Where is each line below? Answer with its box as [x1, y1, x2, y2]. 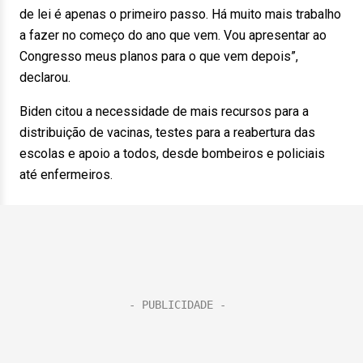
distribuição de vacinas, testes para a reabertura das [19, 125, 315, 140]
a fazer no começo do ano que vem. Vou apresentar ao [19, 28, 327, 43]
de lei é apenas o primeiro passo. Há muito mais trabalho [19, 6, 341, 22]
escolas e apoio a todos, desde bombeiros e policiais [19, 146, 325, 161]
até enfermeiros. [19, 167, 113, 182]
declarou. [19, 70, 70, 85]
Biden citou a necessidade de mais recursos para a [19, 104, 309, 119]
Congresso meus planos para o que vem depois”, [19, 49, 298, 64]
